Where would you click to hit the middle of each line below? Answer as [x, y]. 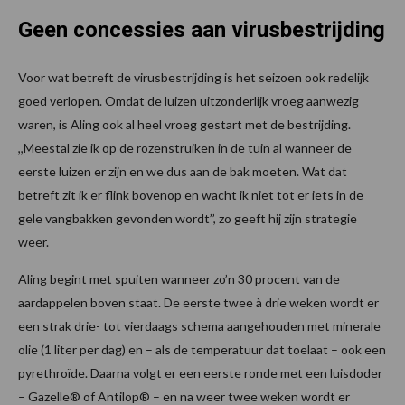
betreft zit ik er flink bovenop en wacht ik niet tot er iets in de [191, 195]
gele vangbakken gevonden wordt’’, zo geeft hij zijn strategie [188, 219]
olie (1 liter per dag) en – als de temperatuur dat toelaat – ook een [202, 350]
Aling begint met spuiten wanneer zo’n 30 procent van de [179, 279]
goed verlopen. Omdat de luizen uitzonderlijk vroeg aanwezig [188, 101]
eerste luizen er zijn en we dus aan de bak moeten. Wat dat [183, 172]
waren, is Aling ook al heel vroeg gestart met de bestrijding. [184, 125]
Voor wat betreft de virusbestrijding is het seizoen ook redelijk [193, 78]
